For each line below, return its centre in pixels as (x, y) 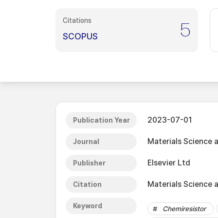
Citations (77, 20)
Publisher (89, 163)
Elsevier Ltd (169, 163)
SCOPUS (80, 36)
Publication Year (101, 120)
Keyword (88, 206)
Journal (86, 142)
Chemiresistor (184, 209)
